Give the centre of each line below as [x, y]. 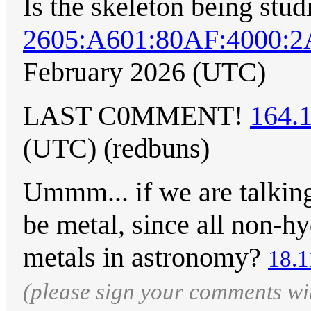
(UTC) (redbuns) [116, 148]
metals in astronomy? [145, 257]
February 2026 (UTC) [144, 72]
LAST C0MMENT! [136, 115]
